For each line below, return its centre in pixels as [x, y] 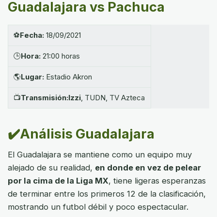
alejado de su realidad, [51, 168]
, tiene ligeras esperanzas [157, 181]
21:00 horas [61, 56]
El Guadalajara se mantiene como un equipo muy [100, 155]
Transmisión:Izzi [51, 98]
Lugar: [33, 77]
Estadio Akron [68, 77]
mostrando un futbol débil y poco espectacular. [98, 207]
